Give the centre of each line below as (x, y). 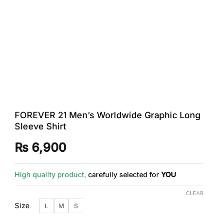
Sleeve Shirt (40, 126)
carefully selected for (123, 175)
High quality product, (50, 175)
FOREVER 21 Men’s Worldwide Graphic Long (107, 115)
